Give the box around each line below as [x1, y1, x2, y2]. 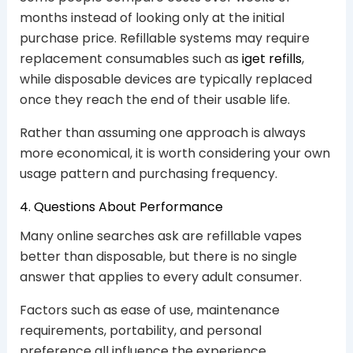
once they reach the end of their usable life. [19, 91, 290, 110]
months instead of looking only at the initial [19, 9, 284, 28]
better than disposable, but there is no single [19, 247, 297, 266]
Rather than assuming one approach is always [19, 124, 306, 143]
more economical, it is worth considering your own [19, 144, 330, 163]
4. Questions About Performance [19, 198, 223, 217]
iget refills [241, 50, 302, 69]
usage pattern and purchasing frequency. [19, 165, 277, 184]
